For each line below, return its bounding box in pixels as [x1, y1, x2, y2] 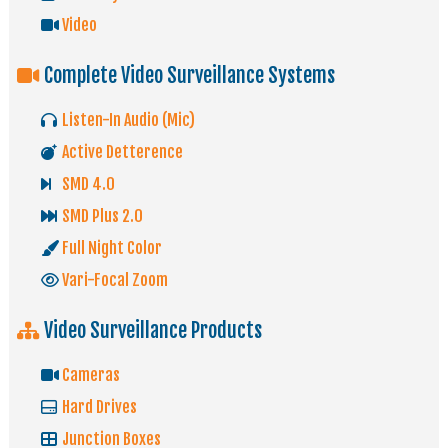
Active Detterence [58, 142, 183, 163]
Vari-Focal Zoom [58, 270, 168, 291]
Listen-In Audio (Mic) [58, 110, 195, 131]
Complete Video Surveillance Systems [39, 63, 335, 89]
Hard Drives [58, 397, 137, 418]
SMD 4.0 [58, 174, 115, 195]
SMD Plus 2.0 [58, 206, 143, 227]
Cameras [58, 365, 120, 386]
